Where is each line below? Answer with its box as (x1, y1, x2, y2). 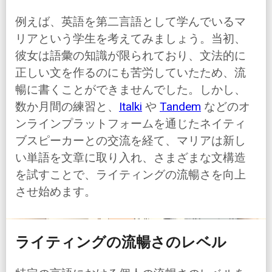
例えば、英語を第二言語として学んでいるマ (15, 15, 246, 29)
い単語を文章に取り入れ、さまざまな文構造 (15, 151, 246, 165)
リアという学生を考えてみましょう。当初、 (15, 32, 246, 46)
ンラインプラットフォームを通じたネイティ (15, 117, 246, 131)
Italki (119, 100, 142, 114)
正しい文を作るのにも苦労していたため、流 (15, 66, 246, 80)
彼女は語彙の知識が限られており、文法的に (15, 49, 246, 63)
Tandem (160, 100, 201, 114)
